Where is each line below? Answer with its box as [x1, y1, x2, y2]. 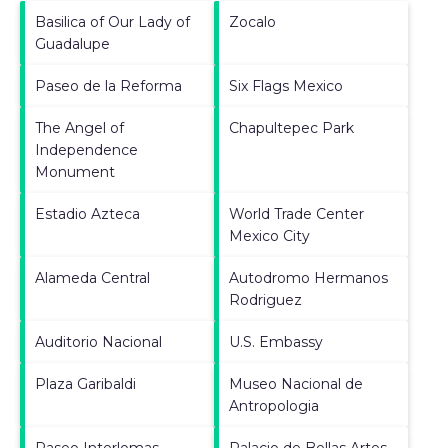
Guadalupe [35, 34, 110, 53]
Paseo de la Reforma [35, 76, 182, 95]
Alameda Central [35, 268, 150, 287]
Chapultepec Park [229, 118, 354, 137]
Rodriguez [229, 290, 302, 309]
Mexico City [229, 226, 310, 245]
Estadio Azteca [35, 204, 140, 223]
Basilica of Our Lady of [35, 12, 190, 31]
